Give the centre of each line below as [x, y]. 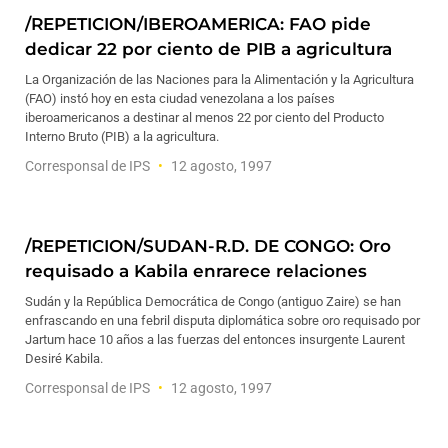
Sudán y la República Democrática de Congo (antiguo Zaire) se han [213, 301]
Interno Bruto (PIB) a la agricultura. [122, 136]
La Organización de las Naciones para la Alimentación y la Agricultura [219, 79]
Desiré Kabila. [64, 358]
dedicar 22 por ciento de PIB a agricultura [208, 49]
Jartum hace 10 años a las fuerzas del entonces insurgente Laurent [215, 339]
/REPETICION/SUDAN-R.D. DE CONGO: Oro [208, 246]
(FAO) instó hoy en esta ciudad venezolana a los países [180, 98]
